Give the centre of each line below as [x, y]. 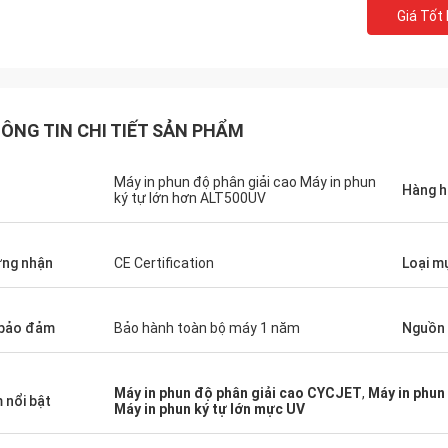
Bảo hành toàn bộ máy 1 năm [207, 328]
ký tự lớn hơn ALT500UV [190, 198]
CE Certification [164, 263]
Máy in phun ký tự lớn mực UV [209, 409]
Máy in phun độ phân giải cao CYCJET [238, 393]
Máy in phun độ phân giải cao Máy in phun [245, 182]
